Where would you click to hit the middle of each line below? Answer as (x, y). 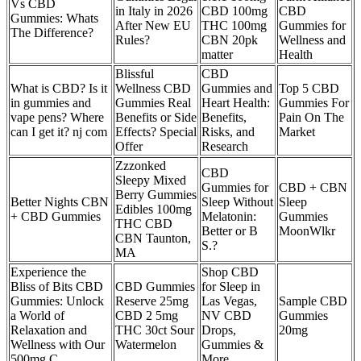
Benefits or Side (156, 118)
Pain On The (311, 118)
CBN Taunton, (153, 239)
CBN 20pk (230, 40)
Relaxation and (49, 330)
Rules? (133, 40)
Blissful (135, 74)
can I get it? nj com (59, 132)
